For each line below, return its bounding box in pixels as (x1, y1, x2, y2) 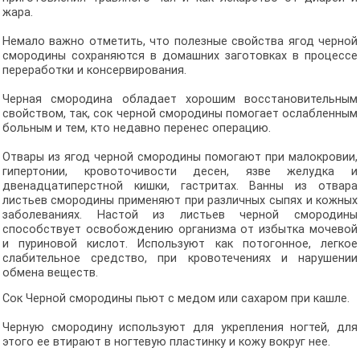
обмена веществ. (2, 266, 101, 280)
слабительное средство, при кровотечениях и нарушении (2, 252, 358, 265)
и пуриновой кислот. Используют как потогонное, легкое (2, 237, 358, 251)
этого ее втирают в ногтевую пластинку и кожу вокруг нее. (2, 335, 330, 350)
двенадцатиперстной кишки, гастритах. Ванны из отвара (2, 179, 358, 193)
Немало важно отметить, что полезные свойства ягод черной (2, 35, 358, 48)
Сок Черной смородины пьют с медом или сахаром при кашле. (2, 292, 350, 306)
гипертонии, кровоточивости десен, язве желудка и (2, 165, 358, 178)
